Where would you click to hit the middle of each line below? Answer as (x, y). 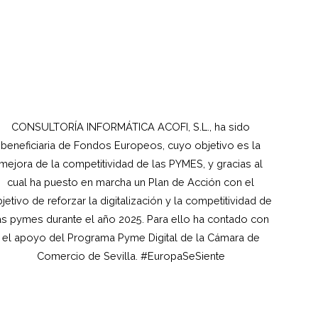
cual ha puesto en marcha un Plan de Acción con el (131, 182)
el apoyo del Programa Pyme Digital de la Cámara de (131, 238)
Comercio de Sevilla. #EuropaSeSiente (131, 256)
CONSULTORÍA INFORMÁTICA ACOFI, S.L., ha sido (131, 127)
